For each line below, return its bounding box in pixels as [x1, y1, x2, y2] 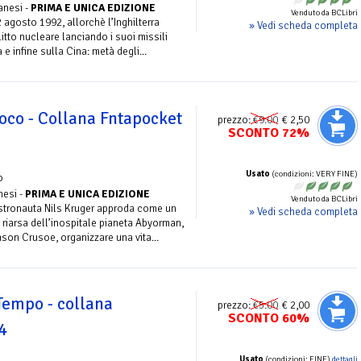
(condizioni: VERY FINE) [270, 168, 358, 179]
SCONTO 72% [228, 124, 309, 141]
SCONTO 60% [228, 310, 309, 327]
